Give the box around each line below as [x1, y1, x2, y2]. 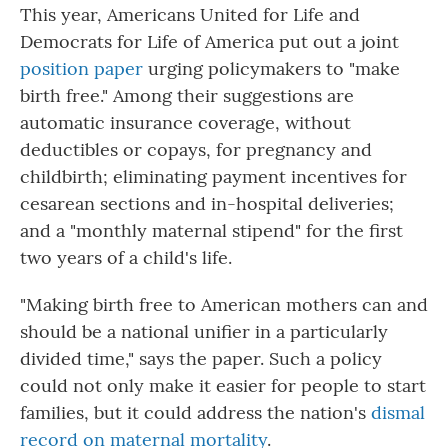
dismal [371, 401, 425, 424]
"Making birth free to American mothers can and [20, 293, 428, 316]
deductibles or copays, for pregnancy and [20, 138, 372, 161]
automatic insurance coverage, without [20, 111, 351, 134]
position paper [20, 57, 143, 80]
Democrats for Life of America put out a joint [20, 30, 399, 53]
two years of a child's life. [20, 246, 232, 269]
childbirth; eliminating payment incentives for [20, 165, 407, 188]
